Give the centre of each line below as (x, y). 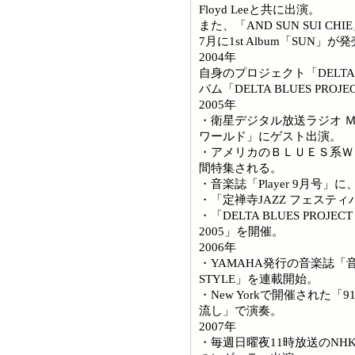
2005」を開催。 (241, 231)
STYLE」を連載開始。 (259, 279)
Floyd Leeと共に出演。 (260, 10)
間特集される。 (240, 168)
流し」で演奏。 (240, 311)
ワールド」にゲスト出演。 (270, 136)
